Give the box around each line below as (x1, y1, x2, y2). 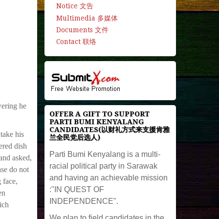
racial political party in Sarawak (49, 161, 157, 170)
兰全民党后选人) (49, 133, 100, 141)
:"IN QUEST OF (49, 185, 104, 194)
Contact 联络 (56, 37, 96, 45)
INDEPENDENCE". (49, 197, 118, 205)
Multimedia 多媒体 (56, 14, 118, 22)
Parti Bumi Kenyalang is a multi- (49, 150, 160, 158)
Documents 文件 (56, 25, 109, 34)
